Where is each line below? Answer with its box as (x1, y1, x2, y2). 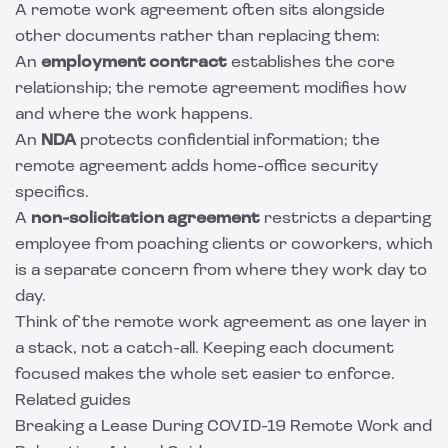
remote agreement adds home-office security (15, 159, 378, 175)
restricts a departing (260, 211, 431, 227)
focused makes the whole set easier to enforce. (15, 367, 395, 383)
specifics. (15, 185, 89, 201)
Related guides (15, 393, 131, 409)
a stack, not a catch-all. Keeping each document (15, 341, 394, 357)
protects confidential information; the (76, 133, 380, 149)
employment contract (41, 55, 227, 71)
